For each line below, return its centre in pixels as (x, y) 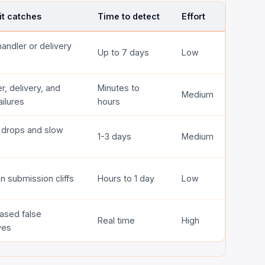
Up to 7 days (124, 52)
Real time (117, 220)
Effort (194, 16)
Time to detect (129, 16)
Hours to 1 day (126, 178)
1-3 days (115, 136)
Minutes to (119, 88)
